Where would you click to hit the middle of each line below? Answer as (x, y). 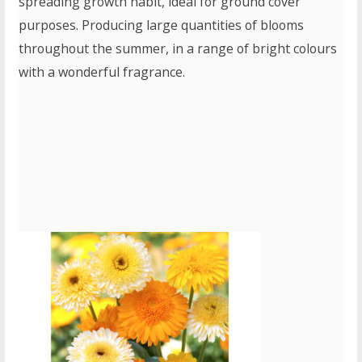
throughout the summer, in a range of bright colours (178, 49)
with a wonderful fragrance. (102, 72)
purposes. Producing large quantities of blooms (162, 25)
